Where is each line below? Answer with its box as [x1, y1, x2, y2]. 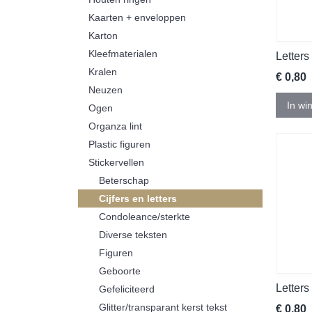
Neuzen [88, 84, 123, 95]
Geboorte [99, 265, 141, 276]
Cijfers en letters [99, 193, 177, 204]
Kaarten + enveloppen [88, 12, 186, 23]
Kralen [88, 66, 117, 77]
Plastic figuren [88, 139, 150, 150]
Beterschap [99, 175, 149, 186]
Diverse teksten [99, 229, 167, 240]
